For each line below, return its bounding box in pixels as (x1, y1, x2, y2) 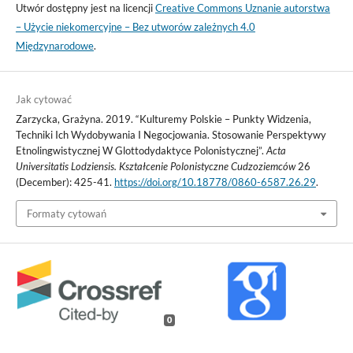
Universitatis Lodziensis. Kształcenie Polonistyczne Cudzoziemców (15, 159, 295, 173)
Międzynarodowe (15, 39, 94, 52)
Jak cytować (15, 92, 72, 106)
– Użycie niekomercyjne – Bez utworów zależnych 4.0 (15, 20, 255, 33)
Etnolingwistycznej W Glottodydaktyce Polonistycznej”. (15, 143, 266, 157)
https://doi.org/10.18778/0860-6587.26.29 (113, 175, 316, 188)
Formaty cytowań (26, 207, 106, 221)
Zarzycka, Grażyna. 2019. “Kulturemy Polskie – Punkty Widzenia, (15, 112, 311, 125)
